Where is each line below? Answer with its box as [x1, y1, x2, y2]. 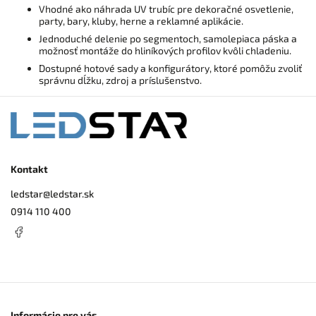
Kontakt [11, 162, 48, 175]
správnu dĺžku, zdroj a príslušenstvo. [39, 73, 202, 86]
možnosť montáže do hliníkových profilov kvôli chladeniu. [39, 44, 291, 56]
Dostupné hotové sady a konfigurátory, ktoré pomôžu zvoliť [39, 61, 302, 74]
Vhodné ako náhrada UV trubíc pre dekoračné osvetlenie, [39, 2, 293, 15]
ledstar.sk [50, 188, 94, 200]
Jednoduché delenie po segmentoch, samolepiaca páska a [39, 32, 297, 44]
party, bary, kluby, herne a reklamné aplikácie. [39, 14, 243, 27]
